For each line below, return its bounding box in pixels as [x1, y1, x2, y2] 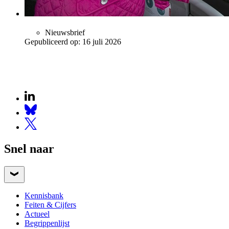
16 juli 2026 [82, 37, 121, 46]
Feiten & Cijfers [25, 200, 76, 209]
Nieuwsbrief [45, 28, 85, 37]
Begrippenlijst [25, 218, 70, 227]
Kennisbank [25, 191, 63, 200]
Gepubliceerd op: [25, 37, 80, 46]
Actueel [25, 209, 50, 218]
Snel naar [4, 142, 54, 155]
